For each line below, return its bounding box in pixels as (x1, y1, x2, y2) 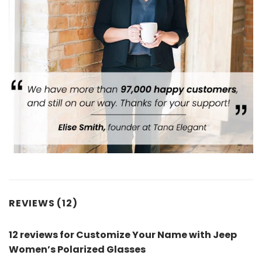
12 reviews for (9, 227, 76, 242)
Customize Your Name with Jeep (76, 227, 237, 242)
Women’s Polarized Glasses (9, 242, 146, 256)
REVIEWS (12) (9, 196, 78, 210)
